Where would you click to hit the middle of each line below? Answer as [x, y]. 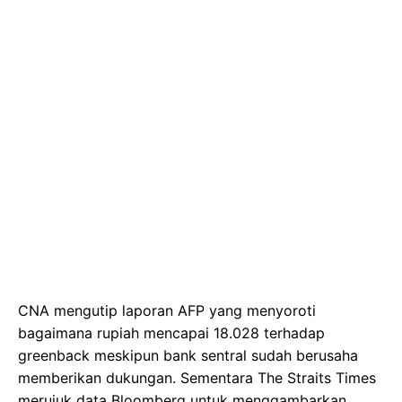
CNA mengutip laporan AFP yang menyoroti [167, 310]
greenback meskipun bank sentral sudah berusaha [188, 355]
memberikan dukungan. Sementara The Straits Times [197, 377]
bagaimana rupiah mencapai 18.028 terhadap [171, 332]
